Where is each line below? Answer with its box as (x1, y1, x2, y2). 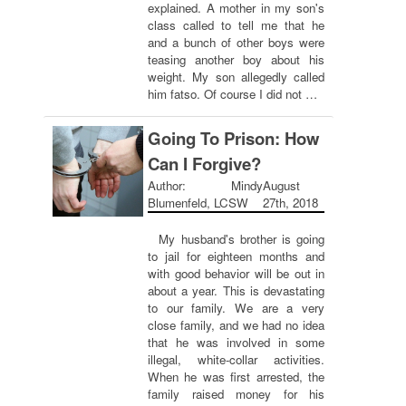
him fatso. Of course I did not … (148, 85, 317, 102)
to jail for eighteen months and (148, 247, 324, 265)
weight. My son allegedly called (148, 68, 324, 85)
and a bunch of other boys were (148, 34, 324, 51)
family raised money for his (148, 385, 324, 402)
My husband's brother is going (148, 230, 324, 247)
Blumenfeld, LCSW (148, 194, 248, 211)
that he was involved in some (148, 333, 324, 351)
